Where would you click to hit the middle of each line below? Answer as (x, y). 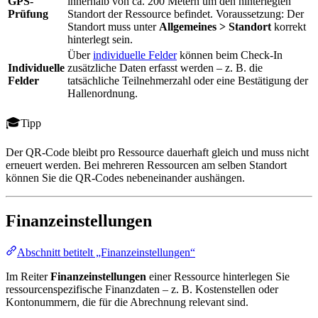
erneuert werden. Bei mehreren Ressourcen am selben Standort (146, 165)
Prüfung (28, 14)
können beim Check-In (230, 55)
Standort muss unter (113, 27)
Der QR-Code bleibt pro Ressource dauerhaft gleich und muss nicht (157, 153)
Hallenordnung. (103, 94)
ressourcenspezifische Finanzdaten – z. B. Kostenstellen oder (142, 290)
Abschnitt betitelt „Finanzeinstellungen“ (106, 253)
